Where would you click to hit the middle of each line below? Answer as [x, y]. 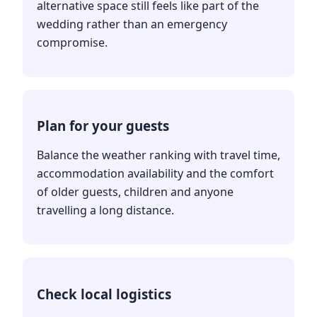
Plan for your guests [103, 126]
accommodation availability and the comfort [155, 174]
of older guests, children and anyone [135, 192]
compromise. [72, 42]
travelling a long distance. [105, 211]
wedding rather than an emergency [132, 24]
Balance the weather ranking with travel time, [158, 155]
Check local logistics [104, 294]
